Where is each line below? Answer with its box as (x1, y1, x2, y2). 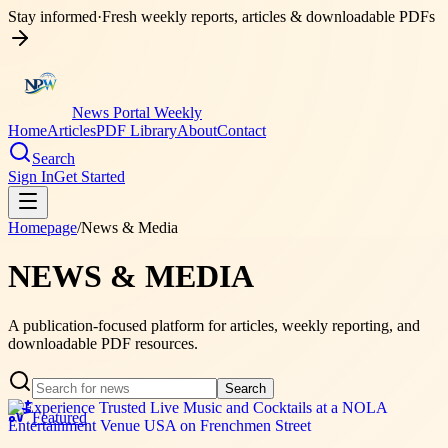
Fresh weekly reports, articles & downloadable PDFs (102, 8, 435, 25)
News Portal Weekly (72, 104, 202, 121)
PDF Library (96, 122, 177, 139)
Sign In (8, 168, 54, 185)
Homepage (8, 219, 77, 236)
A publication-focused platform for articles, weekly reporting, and (8, 316, 420, 334)
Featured (32, 408, 87, 426)
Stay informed (8, 8, 97, 25)
